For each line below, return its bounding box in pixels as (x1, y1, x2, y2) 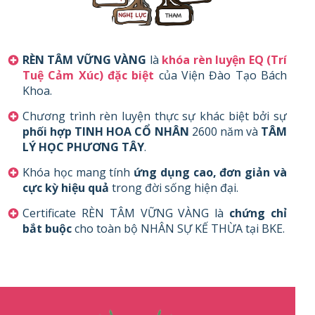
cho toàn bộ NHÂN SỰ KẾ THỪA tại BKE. (75, 220, 285, 236)
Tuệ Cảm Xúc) (22, 67, 103, 83)
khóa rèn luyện (162, 51, 246, 67)
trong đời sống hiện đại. (109, 179, 238, 195)
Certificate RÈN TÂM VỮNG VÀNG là (22, 205, 230, 221)
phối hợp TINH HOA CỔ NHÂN (22, 123, 189, 139)
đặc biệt (108, 67, 155, 83)
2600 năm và (188, 123, 262, 139)
